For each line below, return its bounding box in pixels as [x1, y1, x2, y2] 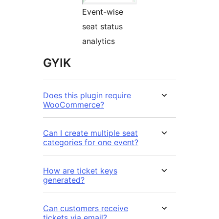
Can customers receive [43, 203, 128, 213]
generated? [43, 175, 85, 185]
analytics [82, 36, 115, 46]
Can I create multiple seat [43, 128, 138, 138]
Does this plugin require [43, 90, 131, 100]
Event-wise [82, 6, 123, 17]
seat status [82, 21, 123, 31]
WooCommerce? [43, 99, 104, 109]
